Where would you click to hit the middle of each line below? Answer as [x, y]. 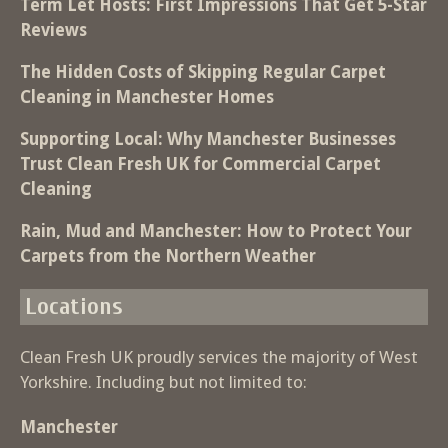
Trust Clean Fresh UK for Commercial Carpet [200, 163]
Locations [74, 306]
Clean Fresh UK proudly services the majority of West [219, 356]
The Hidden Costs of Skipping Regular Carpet [203, 71]
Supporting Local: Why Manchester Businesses [208, 138]
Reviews [53, 29]
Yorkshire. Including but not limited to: [163, 381]
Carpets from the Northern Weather [168, 255]
